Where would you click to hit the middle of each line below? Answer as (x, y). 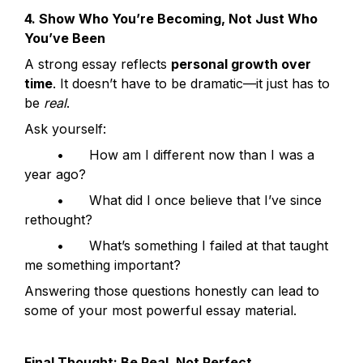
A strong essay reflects (98, 64)
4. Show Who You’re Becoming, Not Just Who (171, 19)
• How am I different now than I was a (41, 155)
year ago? (55, 174)
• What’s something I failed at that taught (41, 246)
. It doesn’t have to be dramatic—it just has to (191, 83)
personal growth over (241, 64)
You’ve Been (65, 38)
